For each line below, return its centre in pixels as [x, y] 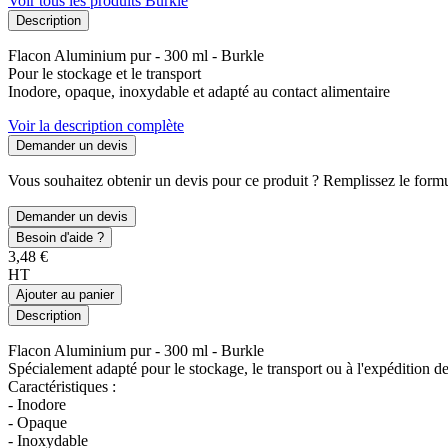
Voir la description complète [96, 125]
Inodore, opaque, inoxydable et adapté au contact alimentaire [199, 91]
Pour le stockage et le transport [104, 73]
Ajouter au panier [65, 294]
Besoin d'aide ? [60, 237]
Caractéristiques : [62, 386]
